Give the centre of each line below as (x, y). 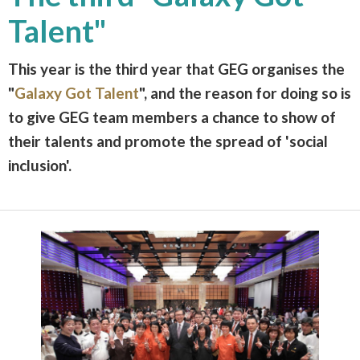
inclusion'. (40, 165)
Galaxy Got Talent (77, 92)
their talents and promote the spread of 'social (168, 141)
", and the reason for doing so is (245, 92)
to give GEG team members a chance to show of (172, 117)
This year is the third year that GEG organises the (176, 68)
